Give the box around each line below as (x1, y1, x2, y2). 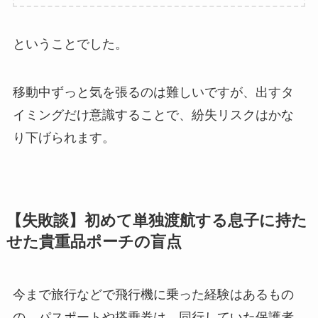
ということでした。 (12, 37, 128, 52)
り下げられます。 (12, 131, 115, 146)
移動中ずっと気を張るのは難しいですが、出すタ (12, 85, 294, 100)
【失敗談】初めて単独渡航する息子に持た (6, 212, 307, 230)
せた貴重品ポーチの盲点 (6, 234, 182, 251)
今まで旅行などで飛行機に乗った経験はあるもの (12, 287, 294, 302)
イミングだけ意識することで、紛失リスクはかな (12, 108, 294, 123)
